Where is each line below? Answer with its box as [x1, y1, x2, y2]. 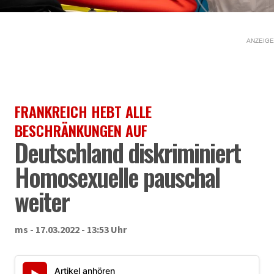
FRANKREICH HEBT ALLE [15, 100, 152, 122]
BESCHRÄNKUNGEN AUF [15, 119, 147, 141]
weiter [15, 183, 69, 220]
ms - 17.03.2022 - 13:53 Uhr [15, 223, 127, 235]
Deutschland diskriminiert [15, 134, 240, 171]
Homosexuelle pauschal [15, 158, 220, 195]
